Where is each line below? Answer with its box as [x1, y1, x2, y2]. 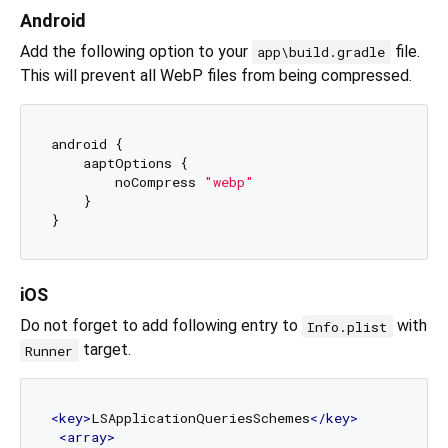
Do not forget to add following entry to [20, 316, 302, 336]
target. [78, 340, 131, 360]
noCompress [50, 172, 204, 191]
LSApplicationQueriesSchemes [90, 408, 310, 427]
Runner [25, 341, 74, 360]
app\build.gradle [257, 43, 386, 62]
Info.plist [307, 317, 388, 336]
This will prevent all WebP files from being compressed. [20, 66, 412, 86]
